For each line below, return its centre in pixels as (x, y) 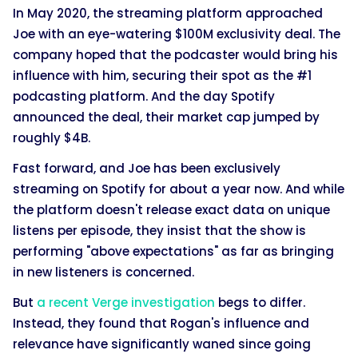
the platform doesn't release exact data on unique (171, 209)
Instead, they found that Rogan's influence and (161, 323)
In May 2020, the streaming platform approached (168, 13)
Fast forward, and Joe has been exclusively (147, 168)
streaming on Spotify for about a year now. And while (179, 189)
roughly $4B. (53, 137)
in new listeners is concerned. (105, 272)
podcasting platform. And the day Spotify (144, 96)
